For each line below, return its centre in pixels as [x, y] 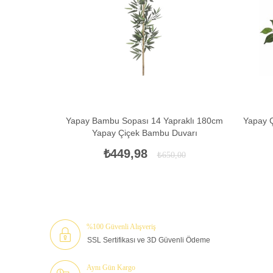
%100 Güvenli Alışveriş [121, 226]
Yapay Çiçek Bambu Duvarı [144, 133]
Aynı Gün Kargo [111, 267]
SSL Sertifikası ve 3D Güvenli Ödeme [149, 240]
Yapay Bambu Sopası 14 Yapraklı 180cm [144, 120]
